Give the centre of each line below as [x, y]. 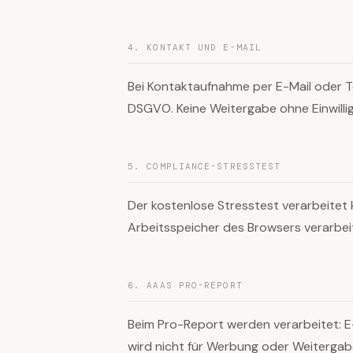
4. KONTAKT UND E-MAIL [195, 47]
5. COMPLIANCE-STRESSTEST [204, 166]
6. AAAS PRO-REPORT [185, 285]
